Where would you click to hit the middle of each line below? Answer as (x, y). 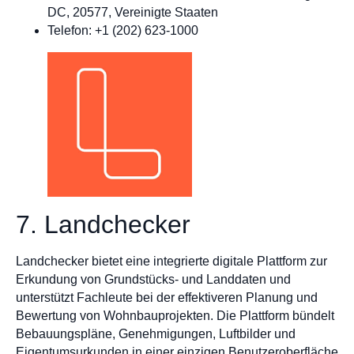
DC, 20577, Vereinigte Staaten (133, 12)
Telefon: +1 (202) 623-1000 (123, 30)
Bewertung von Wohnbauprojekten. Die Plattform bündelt (175, 315)
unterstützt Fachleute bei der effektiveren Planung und (167, 297)
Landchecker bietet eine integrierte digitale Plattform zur (171, 261)
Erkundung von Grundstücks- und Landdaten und (153, 279)
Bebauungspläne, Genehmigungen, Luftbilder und (156, 333)
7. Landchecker (103, 224)
